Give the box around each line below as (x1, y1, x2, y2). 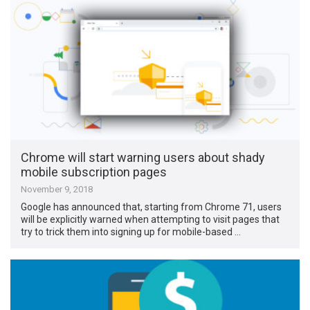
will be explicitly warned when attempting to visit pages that (21, 213, 280, 225)
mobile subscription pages (21, 164, 167, 179)
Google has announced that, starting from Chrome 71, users (21, 201, 282, 212)
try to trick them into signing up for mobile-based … (21, 226, 241, 237)
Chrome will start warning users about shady (21, 149, 266, 165)
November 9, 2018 (21, 183, 93, 194)
